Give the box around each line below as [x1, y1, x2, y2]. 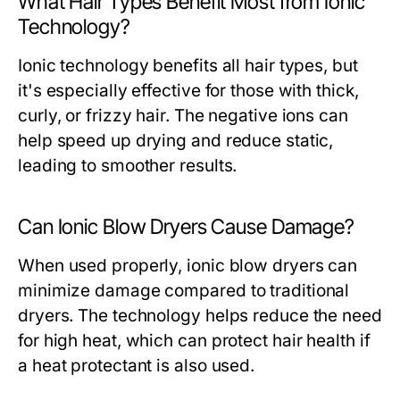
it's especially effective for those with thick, [18, 80, 359, 101]
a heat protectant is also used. [18, 355, 255, 376]
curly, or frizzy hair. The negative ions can [18, 105, 348, 126]
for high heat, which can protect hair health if [18, 330, 371, 351]
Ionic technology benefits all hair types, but [18, 55, 358, 76]
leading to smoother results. [18, 155, 237, 176]
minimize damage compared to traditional [18, 280, 350, 301]
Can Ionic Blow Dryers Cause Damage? [18, 214, 354, 239]
